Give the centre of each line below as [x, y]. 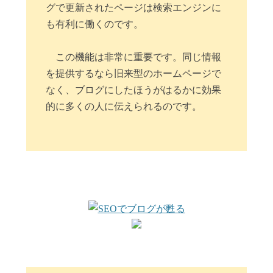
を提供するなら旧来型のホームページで [134, 74]
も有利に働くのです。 [95, 24]
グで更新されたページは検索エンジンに [134, 8]
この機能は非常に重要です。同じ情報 [139, 57]
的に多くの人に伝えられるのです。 [124, 107]
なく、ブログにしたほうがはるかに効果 [134, 90]
